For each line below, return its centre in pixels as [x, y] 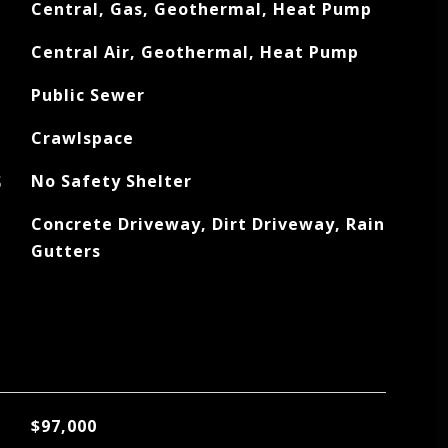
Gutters [65, 251]
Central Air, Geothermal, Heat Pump [194, 52]
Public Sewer [87, 95]
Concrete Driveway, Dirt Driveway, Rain [207, 224]
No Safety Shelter [111, 181]
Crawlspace [82, 138]
